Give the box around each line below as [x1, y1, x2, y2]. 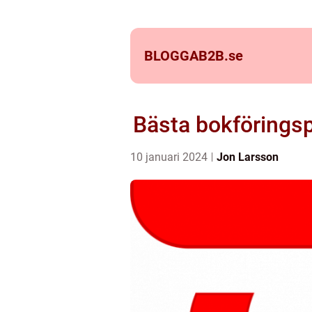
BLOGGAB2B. [144, 47, 228, 64]
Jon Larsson [217, 150, 279, 164]
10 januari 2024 [130, 150, 210, 164]
